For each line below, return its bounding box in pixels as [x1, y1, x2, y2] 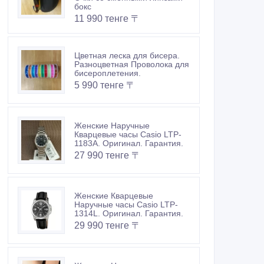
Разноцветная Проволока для [74, 60, 189, 70]
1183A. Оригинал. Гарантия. [74, 138, 183, 148]
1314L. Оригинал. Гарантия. [74, 209, 183, 219]
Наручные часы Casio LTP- [74, 200, 178, 210]
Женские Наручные [74, 121, 150, 131]
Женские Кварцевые [74, 191, 153, 201]
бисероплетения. [74, 68, 141, 78]
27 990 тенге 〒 [74, 150, 141, 161]
